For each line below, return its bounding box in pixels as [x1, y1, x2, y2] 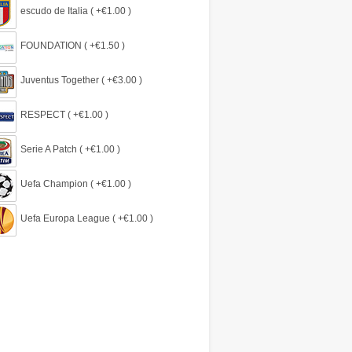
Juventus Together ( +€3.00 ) [20, 75, 142, 86]
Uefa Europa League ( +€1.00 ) [20, 213, 153, 225]
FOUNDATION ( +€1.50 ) [20, 40, 125, 52]
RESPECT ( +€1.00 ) [20, 109, 108, 121]
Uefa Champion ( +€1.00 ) [20, 178, 131, 190]
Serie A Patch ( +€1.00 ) [20, 144, 120, 156]
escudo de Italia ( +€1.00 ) [20, 5, 131, 17]
